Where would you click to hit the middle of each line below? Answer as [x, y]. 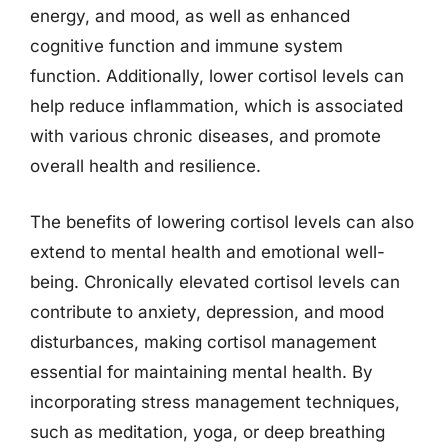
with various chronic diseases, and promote [205, 136]
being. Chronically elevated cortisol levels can [215, 281]
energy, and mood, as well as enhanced [190, 16]
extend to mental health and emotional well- [207, 251]
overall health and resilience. [145, 166]
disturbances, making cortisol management [203, 341]
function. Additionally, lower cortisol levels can [217, 76]
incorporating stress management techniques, [215, 401]
